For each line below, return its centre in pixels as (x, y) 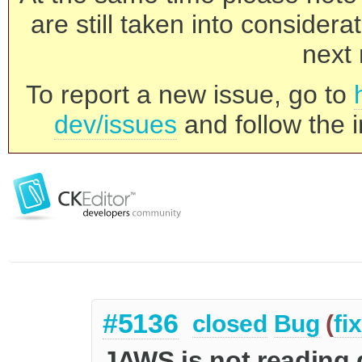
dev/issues (116, 124)
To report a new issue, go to (190, 95)
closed (229, 324)
